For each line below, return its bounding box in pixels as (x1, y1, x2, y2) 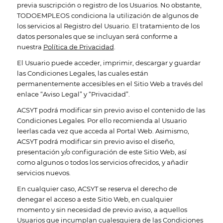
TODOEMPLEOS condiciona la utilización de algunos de (16, 11, 199, 19)
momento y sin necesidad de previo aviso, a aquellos (16, 206, 187, 214)
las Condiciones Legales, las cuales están (16, 69, 148, 77)
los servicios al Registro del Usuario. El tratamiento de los (16, 21, 200, 30)
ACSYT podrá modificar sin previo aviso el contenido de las (16, 106, 205, 114)
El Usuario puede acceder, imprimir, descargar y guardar (16, 58, 201, 67)
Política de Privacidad (43, 42, 114, 51)
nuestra (16, 42, 43, 51)
